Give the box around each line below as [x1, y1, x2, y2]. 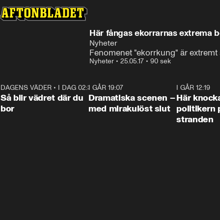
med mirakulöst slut [88, 103, 170, 114]
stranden [176, 114, 214, 125]
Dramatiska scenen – [88, 92, 175, 103]
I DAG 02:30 [58, 83, 95, 92]
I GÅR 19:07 [88, 83, 124, 92]
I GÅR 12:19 [176, 83, 211, 92]
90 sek [150, 57, 171, 65]
